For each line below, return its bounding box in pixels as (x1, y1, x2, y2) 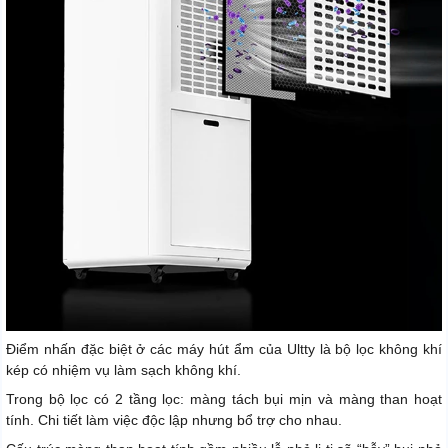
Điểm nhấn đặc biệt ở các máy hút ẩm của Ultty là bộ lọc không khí (6, 340, 442, 357)
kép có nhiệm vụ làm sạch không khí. (6, 361, 241, 378)
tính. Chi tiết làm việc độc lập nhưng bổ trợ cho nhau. (6, 411, 342, 428)
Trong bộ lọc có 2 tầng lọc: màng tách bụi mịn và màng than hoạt (6, 390, 442, 407)
